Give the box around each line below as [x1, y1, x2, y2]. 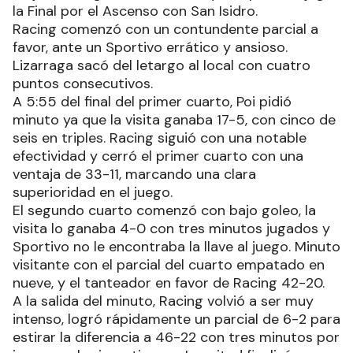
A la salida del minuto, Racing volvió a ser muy [13, 292, 314, 311]
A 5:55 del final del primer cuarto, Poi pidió [13, 92, 292, 112]
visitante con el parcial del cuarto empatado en [13, 255, 325, 275]
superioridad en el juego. [13, 183, 173, 203]
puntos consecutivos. [13, 74, 153, 94]
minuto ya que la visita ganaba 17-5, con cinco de [13, 110, 336, 130]
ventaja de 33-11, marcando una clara [13, 165, 256, 184]
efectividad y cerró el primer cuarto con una [13, 147, 303, 166]
